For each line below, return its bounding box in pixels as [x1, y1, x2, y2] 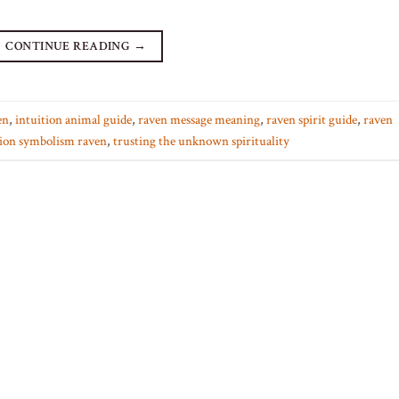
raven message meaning [138, 110, 260, 128]
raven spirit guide [266, 110, 357, 128]
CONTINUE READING [5, 37, 134, 54]
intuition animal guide [15, 110, 132, 128]
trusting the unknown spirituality [113, 131, 289, 150]
